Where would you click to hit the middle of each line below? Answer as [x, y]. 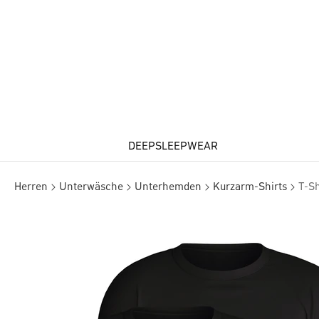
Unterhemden [168, 187]
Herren [31, 187]
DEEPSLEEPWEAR [173, 147]
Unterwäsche [91, 187]
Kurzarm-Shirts [250, 187]
